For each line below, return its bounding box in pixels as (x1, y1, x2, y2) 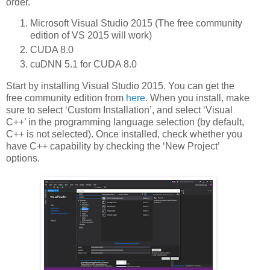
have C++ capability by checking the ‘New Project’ (6, 141, 219, 152)
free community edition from (6, 93, 126, 104)
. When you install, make (145, 93, 250, 104)
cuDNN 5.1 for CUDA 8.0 (30, 59, 137, 70)
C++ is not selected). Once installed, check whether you (6, 129, 242, 140)
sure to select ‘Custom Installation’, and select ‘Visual (6, 105, 233, 116)
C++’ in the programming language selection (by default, (6, 117, 244, 128)
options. (6, 153, 40, 164)
